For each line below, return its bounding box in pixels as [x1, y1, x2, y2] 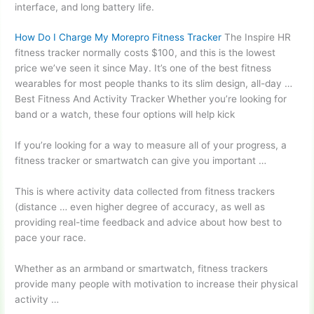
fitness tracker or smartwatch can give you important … [15, 155, 267, 167]
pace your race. [15, 232, 87, 244]
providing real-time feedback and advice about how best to [15, 217, 282, 228]
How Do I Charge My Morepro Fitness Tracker [15, 32, 222, 43]
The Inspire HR [221, 32, 292, 43]
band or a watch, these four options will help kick [15, 109, 235, 121]
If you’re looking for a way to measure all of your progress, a [15, 139, 287, 151]
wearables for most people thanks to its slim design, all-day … [15, 78, 293, 90]
